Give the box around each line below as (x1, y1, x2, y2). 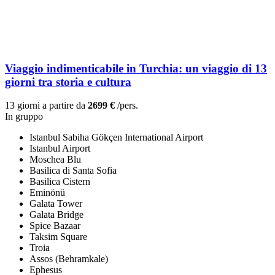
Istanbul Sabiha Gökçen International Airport (29, 132, 203, 143)
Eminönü (29, 187, 65, 198)
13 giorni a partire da (5, 100, 88, 111)
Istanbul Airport (29, 143, 90, 154)
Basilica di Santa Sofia (29, 165, 117, 176)
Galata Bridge (29, 209, 83, 220)
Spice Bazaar (29, 220, 80, 231)
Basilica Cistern (29, 176, 90, 187)
